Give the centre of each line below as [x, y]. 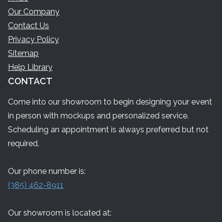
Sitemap [23, 53]
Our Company [34, 12]
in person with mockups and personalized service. [98, 116]
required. [24, 143]
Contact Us [28, 26]
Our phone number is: [47, 171]
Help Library [30, 67]
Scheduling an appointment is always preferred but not [108, 130]
